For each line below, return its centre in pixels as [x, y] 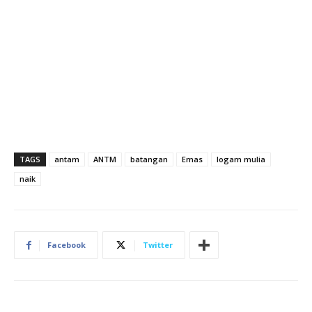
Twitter [158, 245]
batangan [149, 159]
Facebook [67, 245]
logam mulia [241, 159]
